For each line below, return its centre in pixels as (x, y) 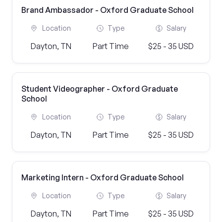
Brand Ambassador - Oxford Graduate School (108, 10)
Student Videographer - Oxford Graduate (100, 89)
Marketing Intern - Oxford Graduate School (103, 177)
